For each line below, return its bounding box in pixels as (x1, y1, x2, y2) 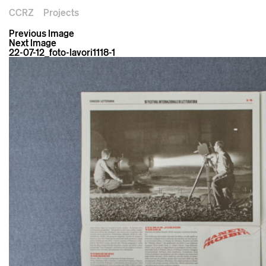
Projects (43, 6, 79, 18)
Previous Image (9, 27, 74, 39)
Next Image (9, 37, 56, 49)
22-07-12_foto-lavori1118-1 (9, 46, 115, 58)
